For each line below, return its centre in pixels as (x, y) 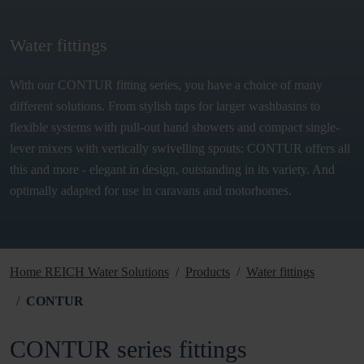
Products (208, 272)
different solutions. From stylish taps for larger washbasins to (165, 106)
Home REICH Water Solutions (89, 272)
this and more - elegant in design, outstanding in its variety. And (172, 170)
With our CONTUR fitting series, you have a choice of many (166, 85)
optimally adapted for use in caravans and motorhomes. (151, 191)
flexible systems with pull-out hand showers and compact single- (175, 128)
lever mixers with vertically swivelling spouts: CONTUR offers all (180, 149)
